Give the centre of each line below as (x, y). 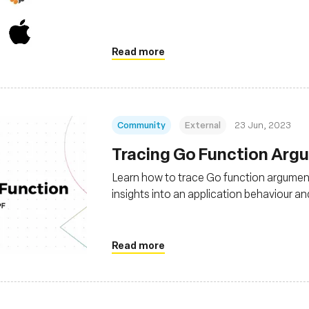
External (203, 124)
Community (141, 124)
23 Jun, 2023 (263, 124)
